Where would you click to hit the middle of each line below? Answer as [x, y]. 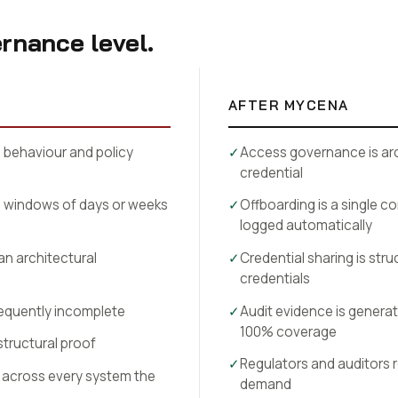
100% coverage [288, 331]
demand [265, 385]
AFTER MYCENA [288, 105]
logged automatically [306, 226]
